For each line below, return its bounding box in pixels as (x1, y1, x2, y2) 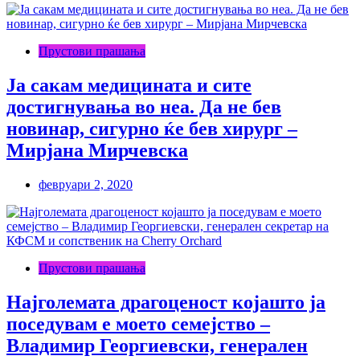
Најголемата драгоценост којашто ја (6, 291, 325, 313)
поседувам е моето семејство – (6, 313, 270, 334)
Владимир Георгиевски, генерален (6, 334, 308, 356)
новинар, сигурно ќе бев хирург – (6, 118, 297, 140)
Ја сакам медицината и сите (6, 75, 252, 96)
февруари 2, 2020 (39, 178, 133, 192)
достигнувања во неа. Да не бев (6, 96, 281, 118)
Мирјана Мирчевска (6, 140, 188, 162)
